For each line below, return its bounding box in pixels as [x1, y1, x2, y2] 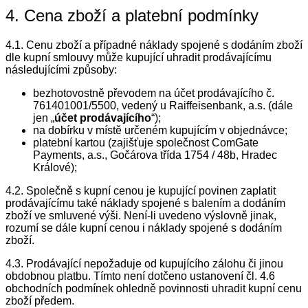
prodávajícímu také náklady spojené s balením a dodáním [5, 197, 285, 210]
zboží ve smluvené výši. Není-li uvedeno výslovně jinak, [5, 210, 276, 222]
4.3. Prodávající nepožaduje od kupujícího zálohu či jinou [5, 258, 283, 270]
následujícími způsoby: [5, 64, 117, 76]
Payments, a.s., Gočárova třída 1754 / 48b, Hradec [33, 149, 277, 162]
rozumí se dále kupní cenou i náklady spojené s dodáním [5, 222, 282, 234]
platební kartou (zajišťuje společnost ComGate [33, 137, 258, 149]
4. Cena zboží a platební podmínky [5, 6, 258, 25]
